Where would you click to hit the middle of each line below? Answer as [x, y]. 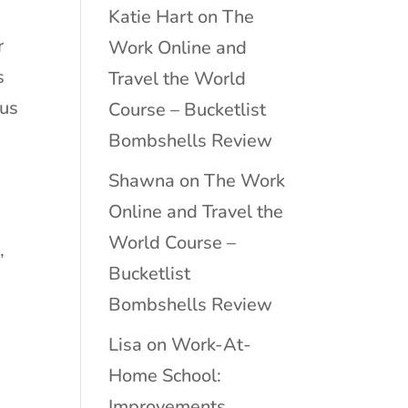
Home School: [165, 376]
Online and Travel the [196, 212]
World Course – [173, 243]
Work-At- [212, 345]
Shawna [142, 181]
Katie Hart [151, 17]
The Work [245, 181]
